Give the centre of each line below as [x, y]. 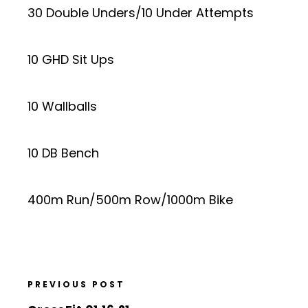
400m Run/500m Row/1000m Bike [130, 199]
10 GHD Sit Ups [71, 59]
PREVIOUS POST [76, 284]
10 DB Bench [63, 153]
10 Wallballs [62, 106]
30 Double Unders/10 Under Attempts [141, 12]
